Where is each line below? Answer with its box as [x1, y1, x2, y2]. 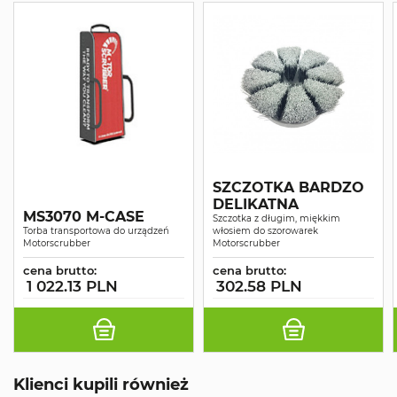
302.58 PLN [216, 276, 302, 295]
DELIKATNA [213, 195, 299, 213]
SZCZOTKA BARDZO [213, 178, 364, 196]
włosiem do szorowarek [213, 224, 318, 237]
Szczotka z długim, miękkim [213, 212, 340, 224]
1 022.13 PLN [27, 276, 118, 295]
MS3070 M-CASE [23, 207, 144, 225]
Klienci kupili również [13, 374, 189, 393]
